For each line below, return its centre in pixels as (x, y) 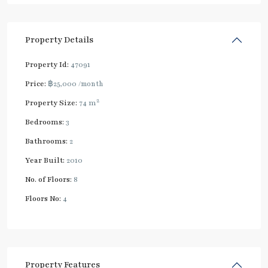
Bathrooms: (46, 141)
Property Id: (47, 64)
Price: (36, 83)
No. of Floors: (48, 179)
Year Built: (45, 160)
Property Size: (51, 103)
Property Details (59, 39)
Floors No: (43, 198)
